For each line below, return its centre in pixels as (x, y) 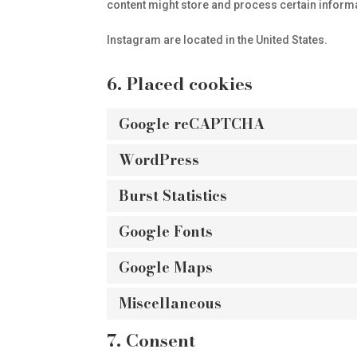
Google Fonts (166, 231)
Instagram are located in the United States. (218, 40)
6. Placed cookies (180, 84)
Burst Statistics (173, 196)
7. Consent (151, 340)
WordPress (159, 160)
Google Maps (166, 267)
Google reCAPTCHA (192, 124)
